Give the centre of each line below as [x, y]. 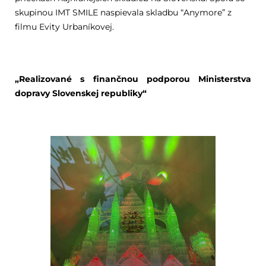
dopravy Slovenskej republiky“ [80, 93]
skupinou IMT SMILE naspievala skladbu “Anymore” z [123, 12]
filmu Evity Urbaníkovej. [64, 27]
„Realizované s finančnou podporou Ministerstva [133, 79]
